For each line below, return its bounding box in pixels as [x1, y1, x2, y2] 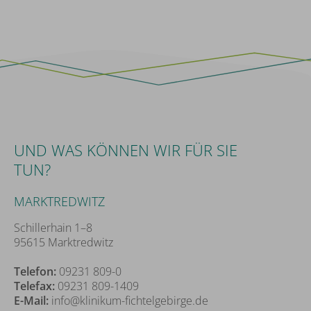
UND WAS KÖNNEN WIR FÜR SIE [14, 140, 237, 161]
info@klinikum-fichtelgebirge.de [51, 293, 208, 309]
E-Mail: [14, 293, 49, 309]
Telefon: [14, 264, 56, 280]
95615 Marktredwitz [14, 235, 113, 251]
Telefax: [14, 278, 55, 294]
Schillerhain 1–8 [14, 220, 92, 236]
